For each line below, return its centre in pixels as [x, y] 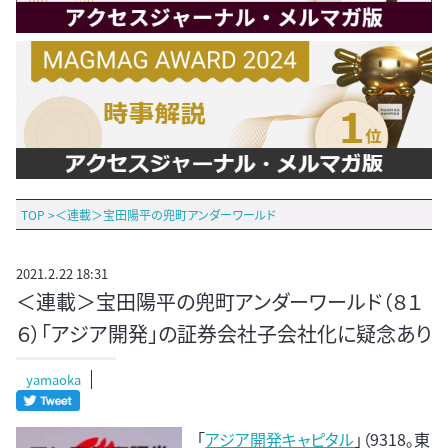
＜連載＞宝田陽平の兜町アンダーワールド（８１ [219, 302]
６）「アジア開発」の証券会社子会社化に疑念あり [224, 334]
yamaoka [53, 380]
